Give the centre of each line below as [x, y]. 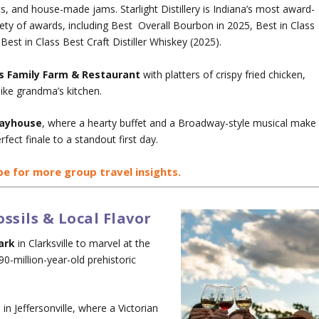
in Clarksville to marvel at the [83, 243]
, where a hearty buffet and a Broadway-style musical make [179, 122]
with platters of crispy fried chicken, [223, 74]
